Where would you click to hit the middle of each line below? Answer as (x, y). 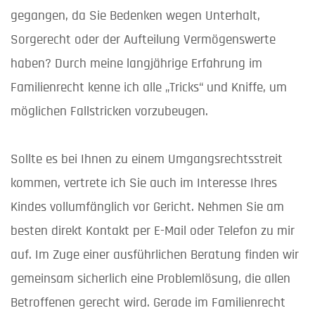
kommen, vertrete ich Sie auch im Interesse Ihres (144, 184)
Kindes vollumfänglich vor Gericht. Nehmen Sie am (147, 207)
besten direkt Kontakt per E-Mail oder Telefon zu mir (153, 231)
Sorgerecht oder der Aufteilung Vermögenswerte (143, 40)
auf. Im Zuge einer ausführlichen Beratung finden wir (155, 255)
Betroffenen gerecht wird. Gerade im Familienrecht (148, 303)
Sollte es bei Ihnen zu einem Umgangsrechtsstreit (147, 160)
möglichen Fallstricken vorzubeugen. (109, 112)
